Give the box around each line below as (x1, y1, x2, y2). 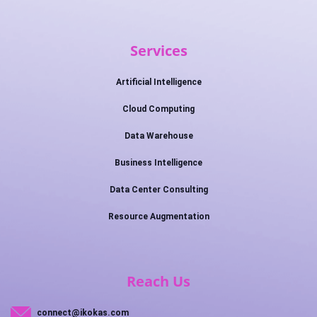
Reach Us (127, 272, 190, 291)
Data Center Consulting (109, 185, 208, 195)
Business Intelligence (115, 158, 202, 168)
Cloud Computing (122, 104, 195, 114)
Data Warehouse (124, 131, 193, 141)
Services (129, 41, 188, 60)
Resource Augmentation (108, 212, 209, 221)
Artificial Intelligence (115, 77, 202, 87)
